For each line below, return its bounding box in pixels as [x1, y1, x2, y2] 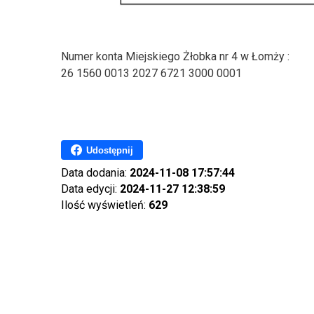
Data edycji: [61, 182, 120, 196]
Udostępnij [86, 144, 133, 156]
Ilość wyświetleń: [61, 198, 149, 212]
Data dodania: [61, 166, 130, 180]
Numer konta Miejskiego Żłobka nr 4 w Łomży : [61, 50, 289, 64]
